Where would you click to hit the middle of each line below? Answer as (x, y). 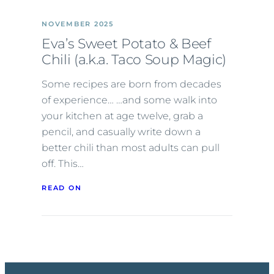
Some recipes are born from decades (131, 84)
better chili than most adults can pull (131, 147)
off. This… (63, 163)
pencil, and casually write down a (121, 131)
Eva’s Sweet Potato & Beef (126, 43)
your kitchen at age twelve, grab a (122, 116)
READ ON (62, 187)
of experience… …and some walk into (129, 100)
